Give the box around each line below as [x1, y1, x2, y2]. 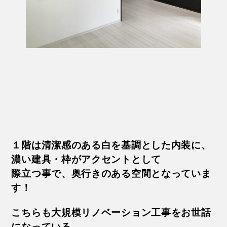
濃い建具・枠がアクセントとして [11, 154, 161, 165]
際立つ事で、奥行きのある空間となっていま [11, 168, 211, 179]
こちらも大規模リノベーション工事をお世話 [11, 207, 211, 218]
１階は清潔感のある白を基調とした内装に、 [11, 140, 211, 151]
